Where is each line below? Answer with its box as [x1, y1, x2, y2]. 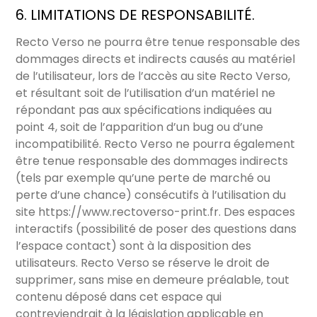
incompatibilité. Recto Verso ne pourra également [16, 136, 296, 153]
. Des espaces [219, 204, 296, 221]
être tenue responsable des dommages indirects [16, 153, 289, 170]
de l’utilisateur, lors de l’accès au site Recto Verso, [16, 68, 291, 85]
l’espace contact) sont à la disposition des [16, 238, 252, 255]
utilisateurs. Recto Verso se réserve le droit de [16, 255, 270, 272]
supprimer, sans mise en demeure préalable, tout [16, 272, 290, 289]
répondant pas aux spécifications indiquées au [16, 102, 272, 119]
